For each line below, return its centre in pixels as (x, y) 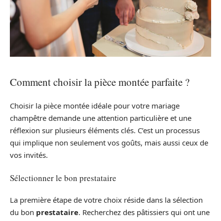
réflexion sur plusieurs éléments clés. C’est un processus (105, 130)
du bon (23, 212)
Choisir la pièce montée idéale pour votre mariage (95, 106)
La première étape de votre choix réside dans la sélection (106, 200)
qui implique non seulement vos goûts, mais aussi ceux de (109, 143)
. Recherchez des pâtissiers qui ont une (144, 212)
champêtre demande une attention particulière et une (101, 118)
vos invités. (29, 155)
